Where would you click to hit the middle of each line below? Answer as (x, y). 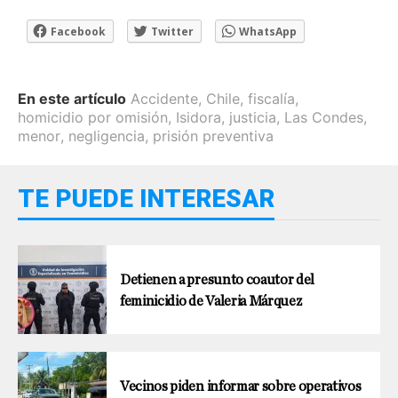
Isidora (199, 117)
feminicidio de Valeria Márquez (211, 301)
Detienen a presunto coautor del (218, 279)
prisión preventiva (213, 135)
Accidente (164, 98)
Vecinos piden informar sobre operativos (241, 386)
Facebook (78, 31)
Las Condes (324, 117)
